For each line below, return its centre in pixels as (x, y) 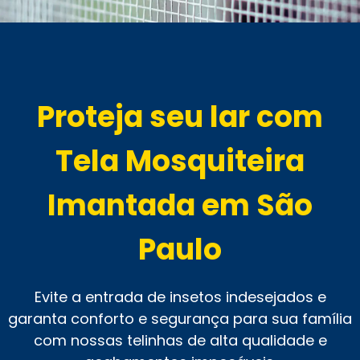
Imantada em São (180, 205)
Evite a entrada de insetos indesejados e (180, 297)
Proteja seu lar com (180, 117)
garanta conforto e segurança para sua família (180, 318)
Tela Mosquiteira (180, 161)
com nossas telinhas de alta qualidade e (180, 340)
